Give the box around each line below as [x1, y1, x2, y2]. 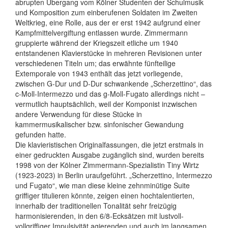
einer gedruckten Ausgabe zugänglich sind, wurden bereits [15, 150, 204, 160]
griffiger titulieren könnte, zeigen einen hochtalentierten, [15, 190, 194, 201]
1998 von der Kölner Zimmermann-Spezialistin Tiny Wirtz [15, 160, 199, 170]
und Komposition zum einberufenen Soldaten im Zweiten [15, 7, 197, 17]
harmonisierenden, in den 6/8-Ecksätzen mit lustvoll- [15, 211, 184, 221]
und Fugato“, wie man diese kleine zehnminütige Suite [15, 180, 190, 190]
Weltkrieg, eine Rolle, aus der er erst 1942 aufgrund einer [15, 17, 201, 27]
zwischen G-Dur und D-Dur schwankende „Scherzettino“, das [15, 78, 212, 89]
